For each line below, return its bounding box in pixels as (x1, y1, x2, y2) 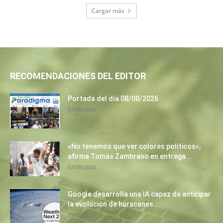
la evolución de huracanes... (68, 200, 159, 209)
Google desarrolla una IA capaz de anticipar (68, 190, 211, 199)
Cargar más (92, 6, 124, 15)
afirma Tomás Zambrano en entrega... (68, 152, 192, 161)
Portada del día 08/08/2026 (68, 95, 158, 103)
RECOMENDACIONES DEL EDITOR (10, 71, 146, 82)
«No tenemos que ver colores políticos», (68, 142, 201, 151)
